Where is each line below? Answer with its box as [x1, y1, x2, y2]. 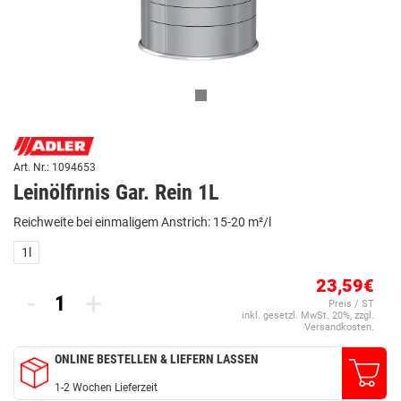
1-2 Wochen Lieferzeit [55, 380, 158, 394]
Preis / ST [328, 297, 374, 310]
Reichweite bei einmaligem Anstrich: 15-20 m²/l [13, 214, 271, 229]
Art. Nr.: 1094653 [13, 160, 96, 174]
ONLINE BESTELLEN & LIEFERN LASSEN [55, 351, 259, 366]
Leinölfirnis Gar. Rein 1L [13, 179, 218, 205]
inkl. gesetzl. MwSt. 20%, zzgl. [242, 309, 374, 321]
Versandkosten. [304, 320, 374, 333]
